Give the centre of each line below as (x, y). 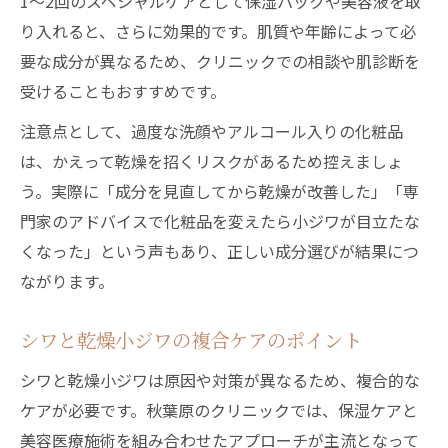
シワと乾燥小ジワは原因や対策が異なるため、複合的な (220, 380)
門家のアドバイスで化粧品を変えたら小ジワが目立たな (220, 221)
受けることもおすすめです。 (123, 91)
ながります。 (67, 281)
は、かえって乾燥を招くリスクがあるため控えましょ (211, 161)
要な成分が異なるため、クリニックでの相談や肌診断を (220, 61)
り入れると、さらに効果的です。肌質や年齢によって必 (218, 31)
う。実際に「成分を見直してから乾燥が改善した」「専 (219, 191)
